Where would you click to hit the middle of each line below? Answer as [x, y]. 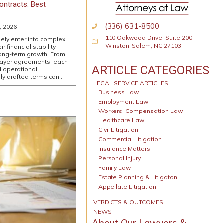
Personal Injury [119, 158]
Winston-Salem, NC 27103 [143, 45]
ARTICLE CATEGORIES [150, 70]
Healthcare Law [121, 120]
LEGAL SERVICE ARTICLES [131, 83]
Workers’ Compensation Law [140, 111]
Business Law [118, 92]
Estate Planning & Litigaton [138, 177]
